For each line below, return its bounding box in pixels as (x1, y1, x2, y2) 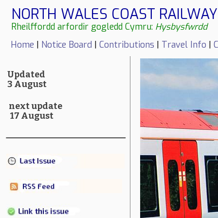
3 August (7, 79, 47, 90)
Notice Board (41, 39, 92, 51)
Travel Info (162, 39, 206, 51)
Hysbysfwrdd (155, 21, 215, 33)
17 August (6, 110, 54, 121)
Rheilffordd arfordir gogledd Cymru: (11, 21, 155, 33)
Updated (6, 70, 48, 80)
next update (6, 101, 62, 111)
